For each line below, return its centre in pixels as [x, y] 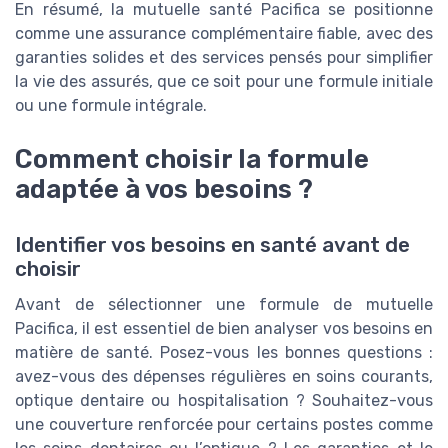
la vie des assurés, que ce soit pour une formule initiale [224, 82]
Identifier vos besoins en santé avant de [212, 245]
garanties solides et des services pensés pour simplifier [224, 58]
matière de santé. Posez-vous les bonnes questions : [224, 353]
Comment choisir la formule [192, 159]
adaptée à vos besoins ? [164, 189]
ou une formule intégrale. [111, 106]
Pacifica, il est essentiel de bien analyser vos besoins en [224, 329]
